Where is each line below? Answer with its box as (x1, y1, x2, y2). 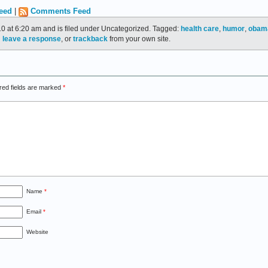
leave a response (2, 34, 61, 42)
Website (26, 228, 48, 235)
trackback (73, 34, 108, 42)
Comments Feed (31, 7, 91, 16)
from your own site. (108, 34, 170, 42)
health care (181, 24, 219, 32)
